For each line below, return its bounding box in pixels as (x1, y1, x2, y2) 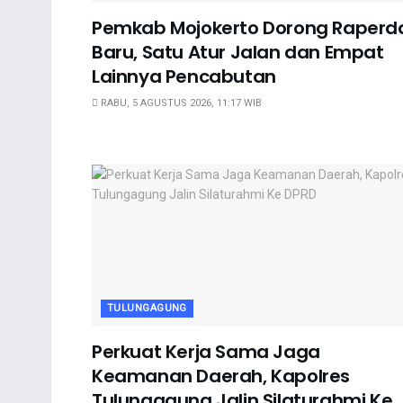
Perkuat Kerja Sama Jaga (92, 339, 320, 365)
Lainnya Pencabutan (92, 64, 276, 90)
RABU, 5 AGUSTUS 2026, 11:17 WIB (98, 97, 262, 110)
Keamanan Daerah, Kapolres (92, 363, 351, 390)
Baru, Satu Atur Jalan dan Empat (92, 40, 384, 66)
